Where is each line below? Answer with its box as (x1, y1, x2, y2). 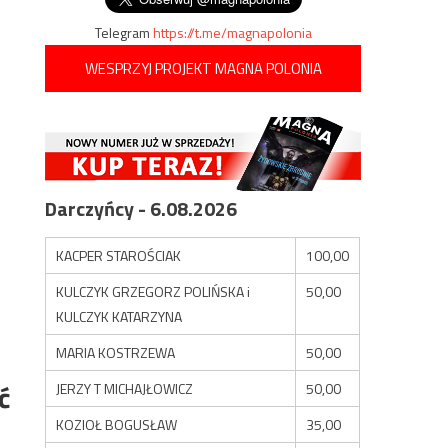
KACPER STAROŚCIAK (56, 244, 182, 266)
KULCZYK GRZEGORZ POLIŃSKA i (56, 280, 251, 302)
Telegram (94, 22, 153, 43)
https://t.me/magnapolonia (152, 22, 312, 43)
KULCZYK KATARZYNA (56, 305, 183, 327)
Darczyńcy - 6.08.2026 (45, 192, 238, 224)
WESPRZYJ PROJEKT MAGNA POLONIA (84, 57, 322, 80)
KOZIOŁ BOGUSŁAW (56, 413, 178, 435)
